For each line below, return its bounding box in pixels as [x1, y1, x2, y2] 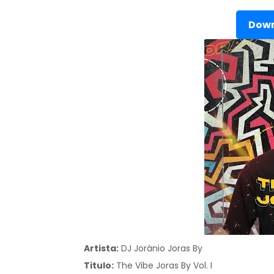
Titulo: [84, 259, 114, 272]
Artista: [84, 242, 119, 254]
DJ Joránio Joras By [119, 242, 207, 254]
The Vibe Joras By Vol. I [114, 259, 215, 272]
